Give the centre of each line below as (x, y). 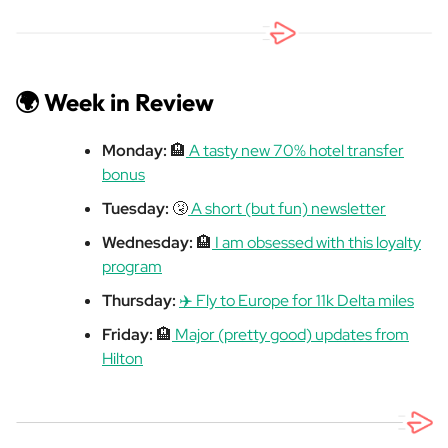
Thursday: (140, 300)
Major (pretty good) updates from (290, 334)
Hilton (122, 358)
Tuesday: (137, 208)
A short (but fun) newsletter (287, 208)
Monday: (134, 150)
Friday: (129, 334)
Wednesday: (149, 242)
